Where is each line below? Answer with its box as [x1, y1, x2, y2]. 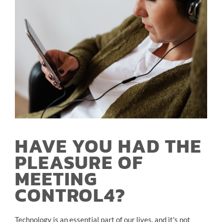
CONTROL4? [15, 181, 126, 209]
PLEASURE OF [15, 148, 143, 176]
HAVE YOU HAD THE [15, 132, 202, 160]
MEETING [15, 165, 98, 193]
